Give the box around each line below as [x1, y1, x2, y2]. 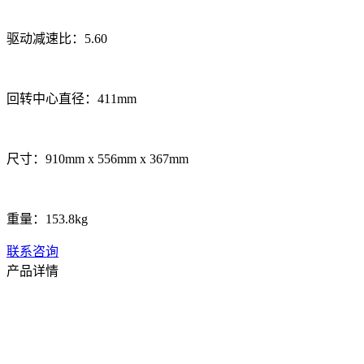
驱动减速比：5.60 [6, 31, 107, 45]
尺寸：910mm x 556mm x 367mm [6, 151, 188, 166]
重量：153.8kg [6, 211, 88, 226]
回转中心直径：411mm [6, 91, 136, 106]
